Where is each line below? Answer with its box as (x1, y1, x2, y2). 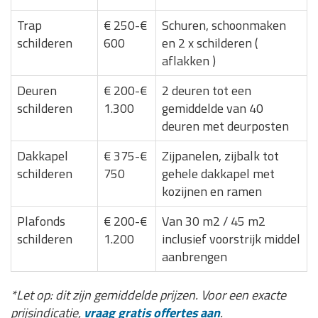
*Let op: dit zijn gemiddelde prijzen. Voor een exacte (11, 285, 286, 305)
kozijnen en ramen (162, 181, 262, 201)
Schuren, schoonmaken (162, 15, 286, 35)
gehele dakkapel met (162, 163, 275, 183)
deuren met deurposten (162, 116, 289, 136)
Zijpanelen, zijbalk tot (162, 146, 279, 165)
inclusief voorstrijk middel (162, 229, 300, 248)
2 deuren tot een (162, 80, 251, 100)
